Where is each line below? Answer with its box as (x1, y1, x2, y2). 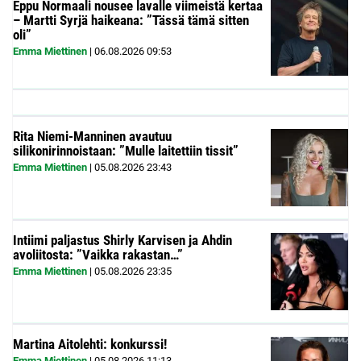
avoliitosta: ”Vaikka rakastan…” (13, 247, 183, 263)
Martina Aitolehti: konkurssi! (13, 336, 167, 353)
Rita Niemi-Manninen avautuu (13, 128, 172, 145)
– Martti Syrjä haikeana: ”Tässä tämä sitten (13, 12, 249, 29)
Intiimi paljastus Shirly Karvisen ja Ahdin (13, 232, 232, 249)
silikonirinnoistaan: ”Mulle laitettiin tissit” (13, 143, 239, 160)
